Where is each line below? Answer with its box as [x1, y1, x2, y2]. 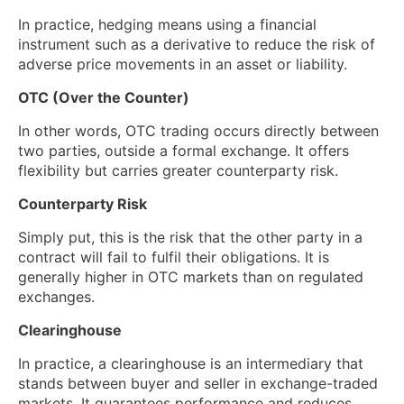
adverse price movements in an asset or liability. [18, 55, 347, 74]
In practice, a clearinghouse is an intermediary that [18, 354, 363, 373]
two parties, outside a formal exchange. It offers [18, 142, 349, 161]
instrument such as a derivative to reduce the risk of [18, 35, 375, 54]
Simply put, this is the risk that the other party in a [18, 228, 363, 247]
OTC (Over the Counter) [18, 88, 189, 107]
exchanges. [18, 288, 95, 307]
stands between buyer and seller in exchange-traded [18, 374, 378, 393]
